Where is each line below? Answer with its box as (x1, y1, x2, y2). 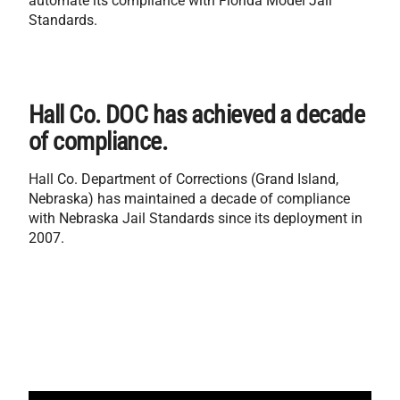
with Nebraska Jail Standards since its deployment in (29, 209, 362, 227)
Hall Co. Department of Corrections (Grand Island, (29, 170, 338, 187)
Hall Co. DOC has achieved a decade (29, 99, 364, 129)
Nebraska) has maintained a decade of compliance (29, 189, 350, 207)
